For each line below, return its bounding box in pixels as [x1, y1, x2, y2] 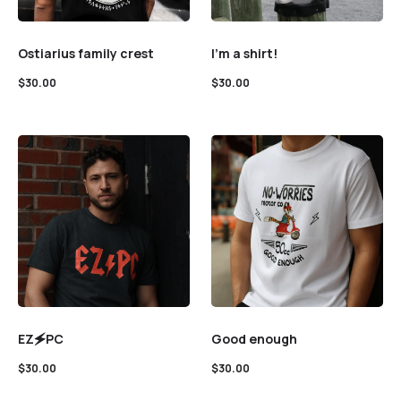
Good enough [211, 330, 297, 347]
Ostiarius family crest [18, 45, 154, 62]
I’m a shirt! [211, 45, 277, 62]
